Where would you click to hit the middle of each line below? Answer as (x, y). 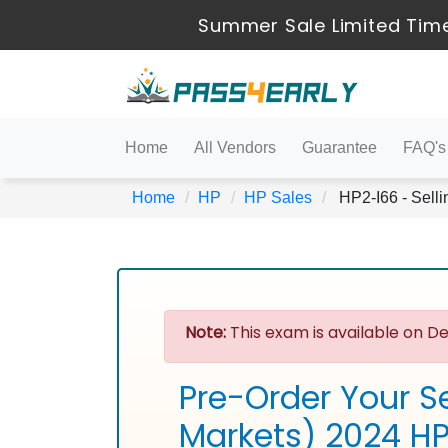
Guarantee (339, 147)
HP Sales (278, 197)
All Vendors (235, 147)
